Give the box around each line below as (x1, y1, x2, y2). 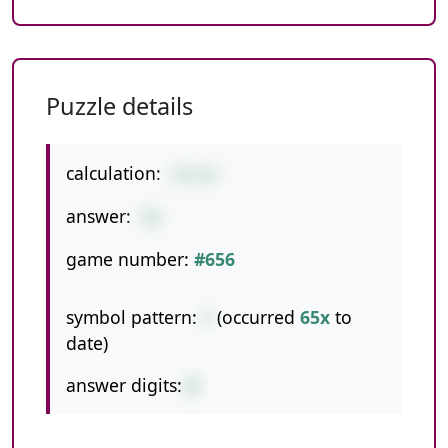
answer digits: (66, 373, 182, 397)
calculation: (66, 161, 161, 185)
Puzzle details (46, 90, 193, 122)
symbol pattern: (66, 305, 197, 329)
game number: (66, 247, 189, 271)
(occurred (217, 305, 295, 329)
